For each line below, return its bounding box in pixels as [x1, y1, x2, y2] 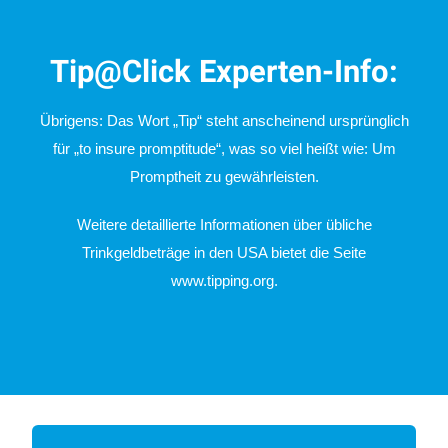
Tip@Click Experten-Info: [50, 52, 398, 90]
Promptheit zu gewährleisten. [129, 167, 319, 185]
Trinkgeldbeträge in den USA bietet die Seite [82, 243, 366, 261]
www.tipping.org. [170, 271, 278, 289]
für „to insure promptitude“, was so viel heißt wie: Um [52, 139, 396, 157]
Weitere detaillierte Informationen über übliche [76, 215, 372, 233]
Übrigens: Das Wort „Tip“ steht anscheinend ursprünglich [39, 111, 409, 129]
